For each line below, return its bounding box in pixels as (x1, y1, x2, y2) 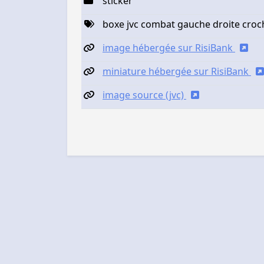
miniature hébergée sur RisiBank (103, 65, 251, 78)
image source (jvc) (103, 88, 186, 102)
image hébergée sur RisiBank (103, 41, 235, 55)
